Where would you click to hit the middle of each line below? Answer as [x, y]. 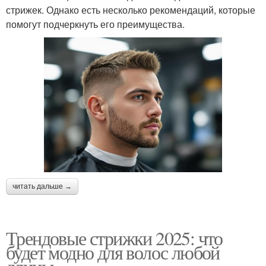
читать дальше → [42, 187]
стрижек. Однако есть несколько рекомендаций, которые [131, 10]
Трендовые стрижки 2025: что [114, 238]
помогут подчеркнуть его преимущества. [95, 24]
